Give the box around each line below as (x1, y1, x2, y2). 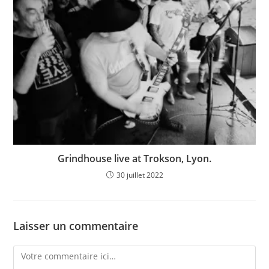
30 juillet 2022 (116, 170, 163, 181)
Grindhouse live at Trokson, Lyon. (58, 152, 211, 166)
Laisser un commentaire (13, 219, 139, 234)
